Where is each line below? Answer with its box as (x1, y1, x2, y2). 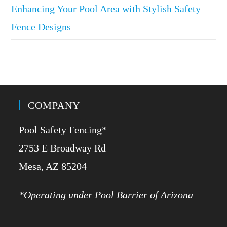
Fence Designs (11, 21, 71, 32)
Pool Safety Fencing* (19, 124, 107, 135)
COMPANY (28, 99, 81, 111)
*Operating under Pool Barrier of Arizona (19, 188, 194, 200)
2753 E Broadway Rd (19, 142, 106, 154)
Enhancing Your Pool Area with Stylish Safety (11, 3, 201, 14)
